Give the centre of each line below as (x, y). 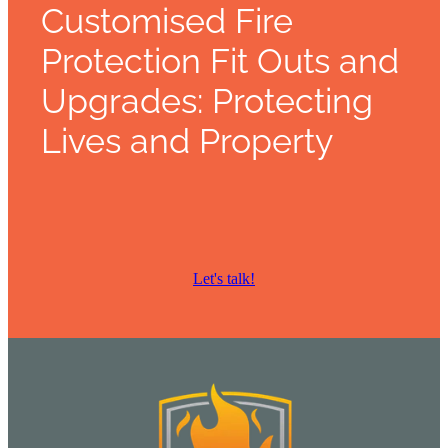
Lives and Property (187, 138)
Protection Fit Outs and (220, 58)
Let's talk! (224, 279)
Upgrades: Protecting (207, 98)
